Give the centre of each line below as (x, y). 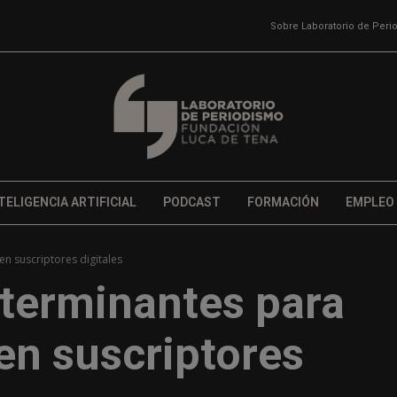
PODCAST (191, 202)
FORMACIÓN (283, 202)
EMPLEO (370, 202)
